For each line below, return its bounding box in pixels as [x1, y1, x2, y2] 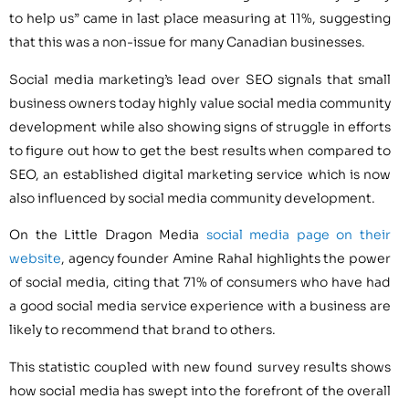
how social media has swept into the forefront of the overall [9, 382, 391, 399]
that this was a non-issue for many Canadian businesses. [9, 34, 365, 51]
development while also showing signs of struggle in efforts [9, 118, 391, 135]
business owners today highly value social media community [9, 94, 391, 111]
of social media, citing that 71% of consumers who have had [9, 274, 391, 291]
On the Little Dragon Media [9, 226, 206, 244]
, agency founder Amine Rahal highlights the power [61, 250, 391, 267]
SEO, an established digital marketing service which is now [9, 165, 391, 183]
